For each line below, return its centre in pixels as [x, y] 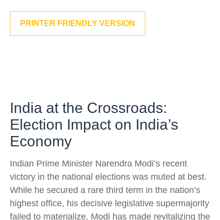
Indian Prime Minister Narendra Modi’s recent [98, 164]
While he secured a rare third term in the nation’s [105, 190]
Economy [41, 141]
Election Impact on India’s [94, 124]
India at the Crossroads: [88, 108]
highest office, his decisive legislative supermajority [110, 203]
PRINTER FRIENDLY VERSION [78, 23]
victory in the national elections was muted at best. [108, 177]
